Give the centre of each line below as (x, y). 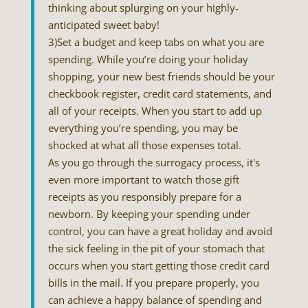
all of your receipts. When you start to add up (155, 111)
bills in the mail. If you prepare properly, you (153, 283)
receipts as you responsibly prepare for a (144, 197)
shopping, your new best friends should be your (161, 76)
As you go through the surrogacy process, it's (154, 162)
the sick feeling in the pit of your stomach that (156, 248)
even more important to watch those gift (143, 179)
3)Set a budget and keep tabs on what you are (156, 42)
